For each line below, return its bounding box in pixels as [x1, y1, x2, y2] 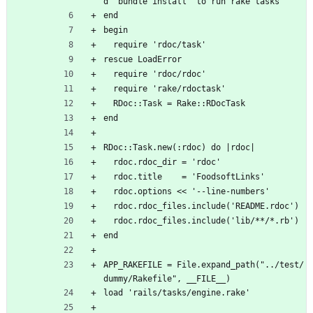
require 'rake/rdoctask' [113, 84, 226, 94]
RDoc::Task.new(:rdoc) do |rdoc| [103, 143, 255, 153]
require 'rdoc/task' [113, 40, 206, 50]
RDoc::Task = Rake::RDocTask [113, 99, 245, 109]
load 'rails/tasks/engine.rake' [103, 288, 250, 298]
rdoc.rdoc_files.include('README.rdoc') [113, 201, 299, 212]
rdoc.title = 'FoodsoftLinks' [113, 172, 265, 182]
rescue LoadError [103, 54, 182, 65]
